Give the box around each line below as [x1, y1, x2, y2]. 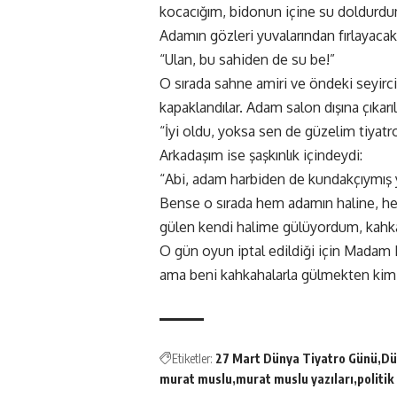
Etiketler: [172, 351, 213, 367]
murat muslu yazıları [236, 371, 354, 387]
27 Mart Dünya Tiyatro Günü [215, 351, 378, 367]
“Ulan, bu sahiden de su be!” [160, 51, 335, 69]
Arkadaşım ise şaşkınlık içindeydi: [160, 146, 362, 165]
